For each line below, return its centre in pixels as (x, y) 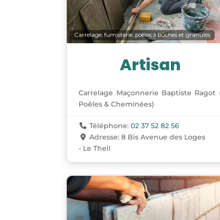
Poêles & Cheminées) (117, 104)
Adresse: (105, 137)
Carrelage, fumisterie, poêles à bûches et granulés (142, 35)
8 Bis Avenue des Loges (163, 137)
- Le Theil (95, 149)
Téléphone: (110, 126)
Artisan (150, 65)
